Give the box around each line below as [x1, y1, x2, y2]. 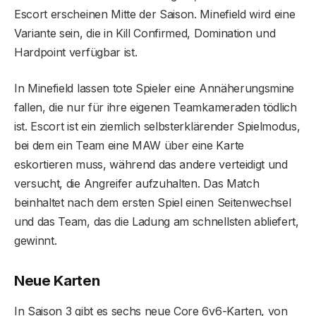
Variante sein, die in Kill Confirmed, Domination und [14, 25, 276, 40]
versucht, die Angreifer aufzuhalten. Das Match [14, 176, 260, 190]
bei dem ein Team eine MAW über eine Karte [14, 138, 244, 152]
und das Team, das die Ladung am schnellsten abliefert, [14, 214, 299, 229]
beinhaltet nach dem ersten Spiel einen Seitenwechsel [14, 195, 291, 209]
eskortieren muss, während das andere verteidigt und [14, 157, 288, 171]
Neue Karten [14, 271, 100, 289]
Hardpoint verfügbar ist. [14, 44, 140, 59]
